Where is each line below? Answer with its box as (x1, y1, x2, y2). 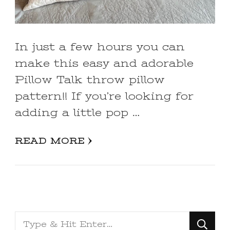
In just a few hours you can (15, 41, 185, 53)
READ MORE (15, 136, 85, 146)
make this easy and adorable (15, 57, 194, 69)
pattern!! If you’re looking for (15, 90, 194, 102)
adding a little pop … (15, 106, 140, 119)
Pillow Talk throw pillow (15, 73, 165, 86)
